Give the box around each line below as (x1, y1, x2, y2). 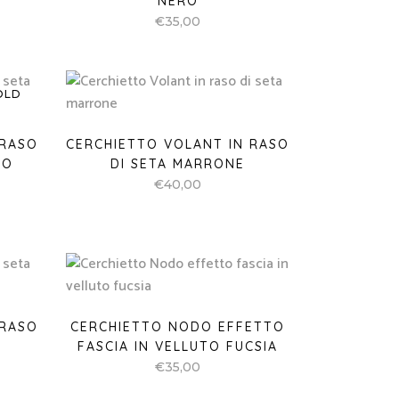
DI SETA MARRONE (110, 156, 246, 172)
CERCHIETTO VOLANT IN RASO (66, 136, 290, 152)
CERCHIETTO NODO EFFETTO (70, 319, 286, 335)
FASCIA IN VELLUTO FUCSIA (77, 338, 279, 354)
